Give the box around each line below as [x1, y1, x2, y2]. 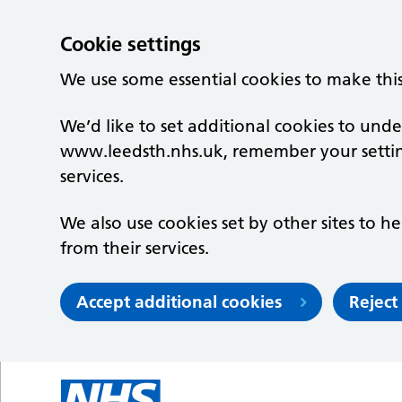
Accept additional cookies [76, 292, 283, 312]
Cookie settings [60, 31, 202, 57]
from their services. [60, 238, 210, 258]
